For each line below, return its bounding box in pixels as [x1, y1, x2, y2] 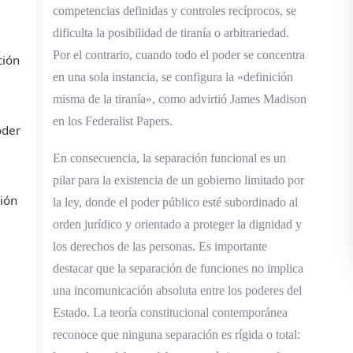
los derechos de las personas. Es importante [52, 240, 267, 254]
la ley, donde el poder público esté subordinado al [52, 195, 298, 210]
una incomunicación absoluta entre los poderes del [52, 284, 302, 298]
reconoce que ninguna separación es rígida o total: [52, 328, 300, 342]
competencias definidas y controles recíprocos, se [52, 4, 296, 18]
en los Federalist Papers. [52, 114, 173, 128]
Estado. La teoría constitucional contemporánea [52, 306, 288, 320]
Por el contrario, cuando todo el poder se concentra [52, 48, 305, 62]
